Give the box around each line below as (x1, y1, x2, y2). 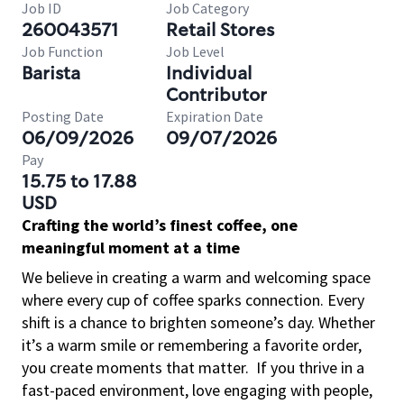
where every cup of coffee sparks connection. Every (22, 289, 364, 310)
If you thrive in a (256, 357, 364, 378)
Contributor (166, 83, 267, 106)
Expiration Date (166, 107, 263, 125)
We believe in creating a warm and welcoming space (22, 267, 371, 288)
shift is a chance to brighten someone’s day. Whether (22, 312, 375, 333)
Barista (22, 61, 80, 85)
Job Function (22, 42, 103, 60)
